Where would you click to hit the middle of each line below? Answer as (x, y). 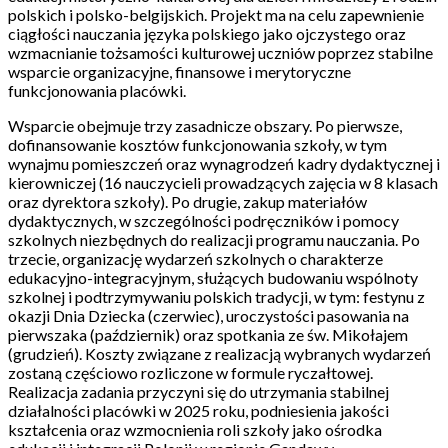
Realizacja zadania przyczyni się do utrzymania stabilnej (198, 391)
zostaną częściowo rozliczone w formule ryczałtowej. (190, 372)
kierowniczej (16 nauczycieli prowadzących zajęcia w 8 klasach (223, 182)
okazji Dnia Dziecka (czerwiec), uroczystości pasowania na (208, 315)
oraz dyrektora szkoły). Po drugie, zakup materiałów (187, 201)
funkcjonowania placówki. (97, 90)
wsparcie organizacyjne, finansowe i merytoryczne (179, 71)
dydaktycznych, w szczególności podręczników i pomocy (203, 220)
